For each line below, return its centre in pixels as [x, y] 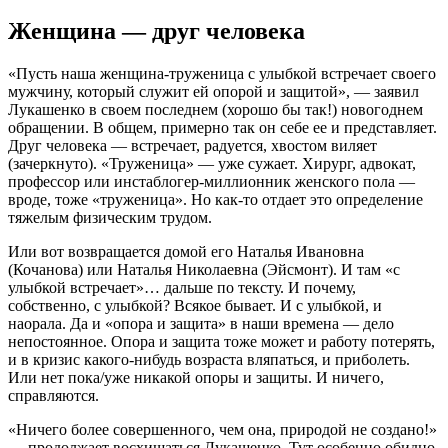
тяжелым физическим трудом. [110, 217]
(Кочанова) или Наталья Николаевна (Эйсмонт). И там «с [204, 269]
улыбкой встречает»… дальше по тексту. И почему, [182, 287]
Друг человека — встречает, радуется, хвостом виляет [192, 145]
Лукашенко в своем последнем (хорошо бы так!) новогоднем [215, 109]
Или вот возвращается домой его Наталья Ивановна [186, 251]
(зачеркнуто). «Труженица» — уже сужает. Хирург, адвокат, [212, 163]
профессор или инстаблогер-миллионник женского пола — [211, 181]
